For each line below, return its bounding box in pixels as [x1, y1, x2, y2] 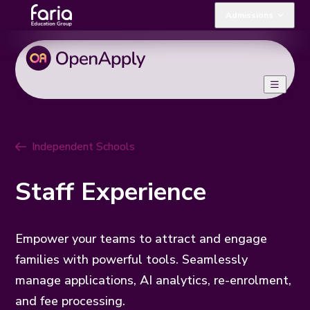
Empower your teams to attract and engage [15, 230, 268, 247]
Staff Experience [15, 174, 207, 209]
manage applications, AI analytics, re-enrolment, [15, 271, 292, 289]
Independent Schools [32, 139, 136, 154]
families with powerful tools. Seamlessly [15, 250, 248, 268]
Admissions [225, 10, 273, 21]
